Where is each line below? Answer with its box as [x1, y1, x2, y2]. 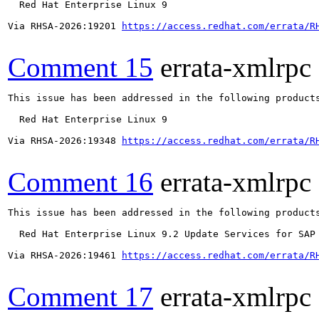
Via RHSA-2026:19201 [8, 20, 122, 31]
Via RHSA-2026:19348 [8, 135, 122, 146]
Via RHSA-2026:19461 [8, 249, 122, 261]
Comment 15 [8, 51, 153, 83]
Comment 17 [8, 281, 153, 312]
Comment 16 [8, 166, 153, 197]
